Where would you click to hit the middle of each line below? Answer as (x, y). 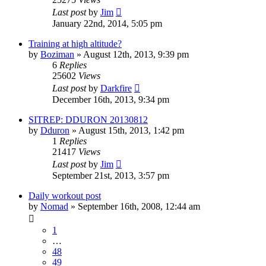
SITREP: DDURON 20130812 (88, 119)
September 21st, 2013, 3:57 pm (111, 175)
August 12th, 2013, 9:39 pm (136, 54)
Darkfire (116, 88)
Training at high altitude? (75, 43)
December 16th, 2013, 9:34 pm (111, 99)
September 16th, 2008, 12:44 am (139, 206)
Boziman (57, 54)
